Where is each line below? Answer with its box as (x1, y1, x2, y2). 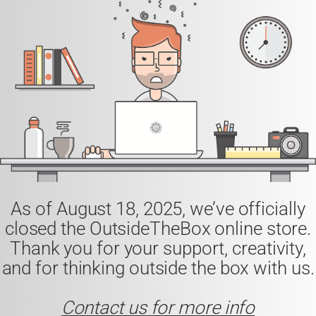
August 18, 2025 (56, 197, 183, 219)
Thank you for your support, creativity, (9, 237, 307, 259)
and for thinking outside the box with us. (1, 257, 315, 279)
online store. (210, 217, 312, 239)
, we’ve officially (182, 197, 305, 219)
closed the (4, 217, 90, 239)
